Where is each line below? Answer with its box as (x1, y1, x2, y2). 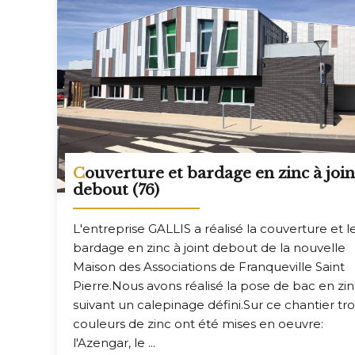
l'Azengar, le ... (73, 335, 155, 351)
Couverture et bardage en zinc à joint (73, 164, 85, 183)
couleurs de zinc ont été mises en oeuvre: (73, 316, 323, 332)
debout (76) (73, 181, 159, 200)
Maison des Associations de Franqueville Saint (73, 259, 345, 275)
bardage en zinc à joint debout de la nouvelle (73, 240, 345, 256)
